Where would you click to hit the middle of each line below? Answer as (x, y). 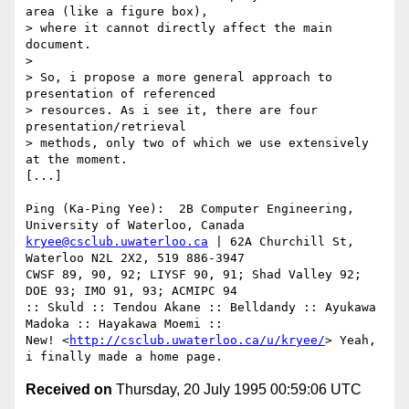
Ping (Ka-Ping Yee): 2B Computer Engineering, (190, 209)
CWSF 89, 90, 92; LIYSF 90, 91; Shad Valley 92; (194, 275)
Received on (69, 390)
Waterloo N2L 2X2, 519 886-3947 (135, 258)
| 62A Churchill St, (281, 242)
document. (62, 45)
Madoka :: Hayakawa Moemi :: (124, 324)
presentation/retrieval (106, 127)
